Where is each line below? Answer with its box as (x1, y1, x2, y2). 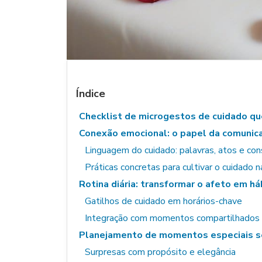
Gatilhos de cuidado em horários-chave (85, 195, 242, 208)
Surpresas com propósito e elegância (85, 246, 236, 258)
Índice (76, 87, 105, 101)
